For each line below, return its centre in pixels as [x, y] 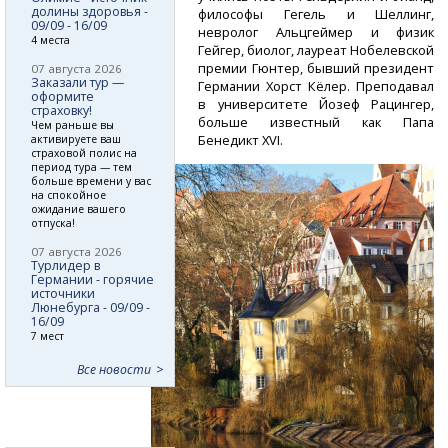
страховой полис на [84, 152]
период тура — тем [81, 166]
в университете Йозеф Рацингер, [316, 103]
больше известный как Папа [316, 121]
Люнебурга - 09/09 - [90, 307]
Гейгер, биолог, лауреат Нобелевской [316, 49]
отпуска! [53, 222]
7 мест [47, 335]
